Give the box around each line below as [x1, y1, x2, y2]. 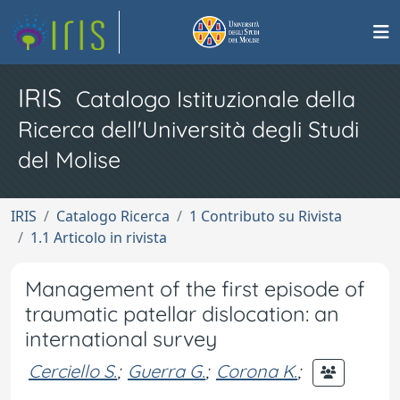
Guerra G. [128, 359, 205, 382]
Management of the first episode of [25, 276, 365, 302]
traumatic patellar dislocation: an [25, 301, 339, 327]
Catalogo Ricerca [56, 206, 170, 226]
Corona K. [216, 359, 297, 382]
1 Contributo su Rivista [189, 206, 342, 226]
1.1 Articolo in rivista [30, 228, 167, 247]
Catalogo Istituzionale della [76, 85, 355, 112]
